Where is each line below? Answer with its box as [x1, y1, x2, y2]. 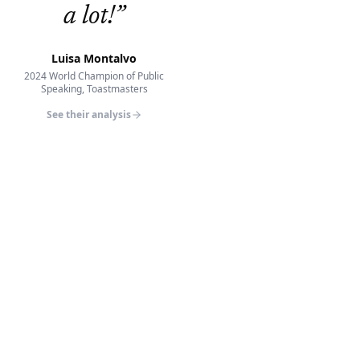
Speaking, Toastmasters [40, 82, 148, 96]
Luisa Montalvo [51, 51, 137, 66]
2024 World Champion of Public [24, 69, 165, 83]
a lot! [63, 4, 115, 30]
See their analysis [46, 108, 131, 121]
